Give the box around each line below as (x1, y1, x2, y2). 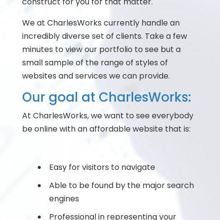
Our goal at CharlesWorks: (22, 88, 191, 106)
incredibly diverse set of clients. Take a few (22, 30, 187, 42)
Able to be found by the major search (49, 180, 194, 191)
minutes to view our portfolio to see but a (22, 44, 181, 55)
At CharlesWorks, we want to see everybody (22, 110, 193, 121)
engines (49, 193, 79, 204)
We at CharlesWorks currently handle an (22, 17, 180, 28)
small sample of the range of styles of (22, 57, 168, 68)
